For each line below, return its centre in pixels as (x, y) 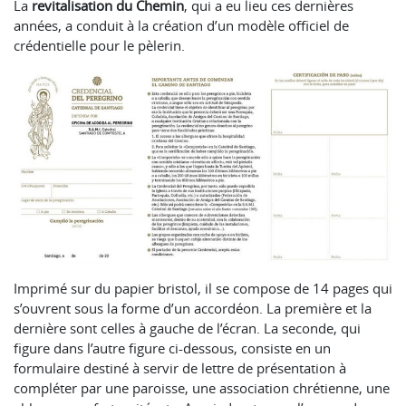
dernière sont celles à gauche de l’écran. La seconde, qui (187, 328)
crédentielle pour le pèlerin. (99, 45)
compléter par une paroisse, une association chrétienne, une (202, 387)
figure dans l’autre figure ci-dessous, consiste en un (172, 348)
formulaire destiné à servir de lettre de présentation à (180, 367)
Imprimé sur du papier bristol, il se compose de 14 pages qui (203, 288)
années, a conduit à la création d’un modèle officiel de (181, 25)
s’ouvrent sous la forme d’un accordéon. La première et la (193, 308)
